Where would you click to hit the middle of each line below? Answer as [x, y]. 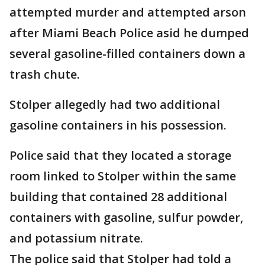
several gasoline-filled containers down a [127, 54]
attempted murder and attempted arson [128, 12]
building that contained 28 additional [118, 197]
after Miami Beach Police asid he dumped [129, 33]
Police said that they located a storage [120, 156]
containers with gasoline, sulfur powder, [126, 218]
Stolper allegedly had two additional [115, 105]
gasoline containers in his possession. [119, 125]
